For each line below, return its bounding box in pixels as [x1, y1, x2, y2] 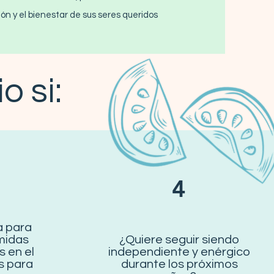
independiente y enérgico [108, 246, 250, 258]
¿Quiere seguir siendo [119, 234, 239, 246]
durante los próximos [120, 258, 238, 270]
